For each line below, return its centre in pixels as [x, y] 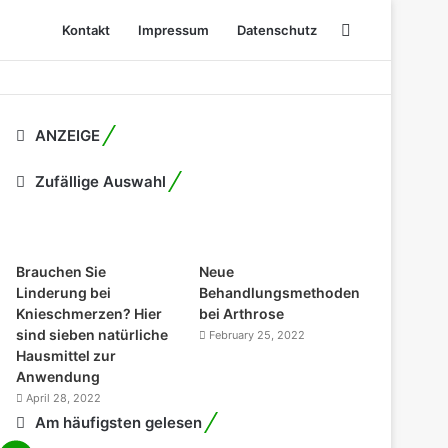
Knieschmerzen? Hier [89, 313]
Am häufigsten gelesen [119, 422]
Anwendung [58, 376]
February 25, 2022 [256, 335]
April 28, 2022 [64, 398]
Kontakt [86, 30]
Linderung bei [64, 292]
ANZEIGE [68, 135]
